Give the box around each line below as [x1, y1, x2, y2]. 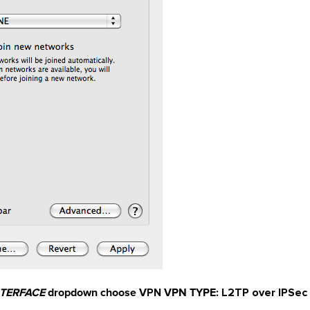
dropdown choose [48, 286, 139, 300]
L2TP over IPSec [221, 286, 307, 300]
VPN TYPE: [161, 286, 221, 300]
